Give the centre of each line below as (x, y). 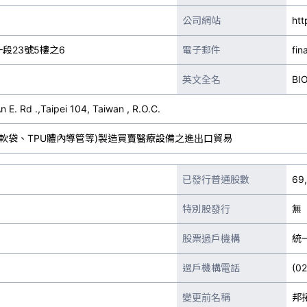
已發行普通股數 (216, 179)
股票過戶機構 (211, 238)
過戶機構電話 (211, 268)
